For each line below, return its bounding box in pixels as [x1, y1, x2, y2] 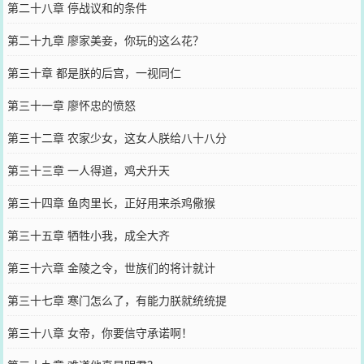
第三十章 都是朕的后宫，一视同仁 [6, 63, 181, 80]
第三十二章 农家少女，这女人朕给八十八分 [6, 128, 227, 145]
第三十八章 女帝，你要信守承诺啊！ [6, 323, 193, 340]
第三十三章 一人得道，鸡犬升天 [6, 161, 170, 178]
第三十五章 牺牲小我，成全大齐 [6, 226, 170, 243]
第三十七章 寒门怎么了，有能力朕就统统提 [6, 291, 227, 308]
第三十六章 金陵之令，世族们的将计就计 [6, 258, 215, 275]
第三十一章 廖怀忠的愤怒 [6, 96, 136, 113]
